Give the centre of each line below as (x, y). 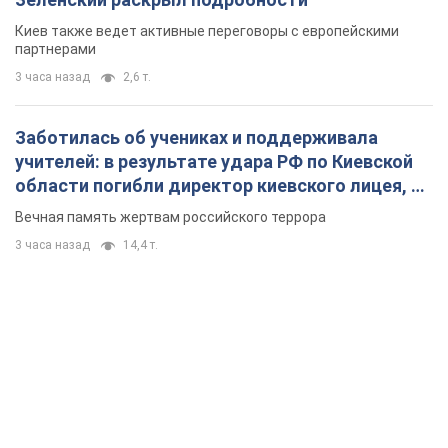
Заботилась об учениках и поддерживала (196, 138)
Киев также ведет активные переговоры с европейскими (207, 31)
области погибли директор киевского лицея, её (223, 186)
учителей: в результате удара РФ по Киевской (214, 162)
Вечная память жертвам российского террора (170, 217)
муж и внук (62, 210)
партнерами (55, 49)
